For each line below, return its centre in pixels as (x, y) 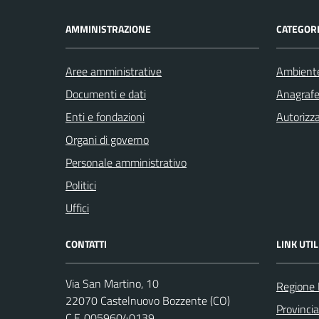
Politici (81, 185)
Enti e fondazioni (105, 117)
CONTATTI (86, 244)
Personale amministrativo (126, 162)
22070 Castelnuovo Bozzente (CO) (148, 300)
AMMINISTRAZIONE (108, 29)
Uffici (77, 208)
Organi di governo (107, 140)
